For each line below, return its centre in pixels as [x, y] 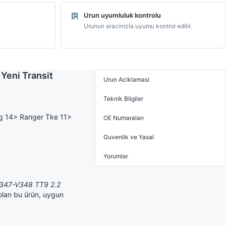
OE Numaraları [124, 118]
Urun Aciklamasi [126, 79]
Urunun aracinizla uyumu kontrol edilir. [137, 26]
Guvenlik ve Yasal [129, 137]
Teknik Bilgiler [123, 99]
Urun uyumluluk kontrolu [122, 15]
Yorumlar [116, 156]
